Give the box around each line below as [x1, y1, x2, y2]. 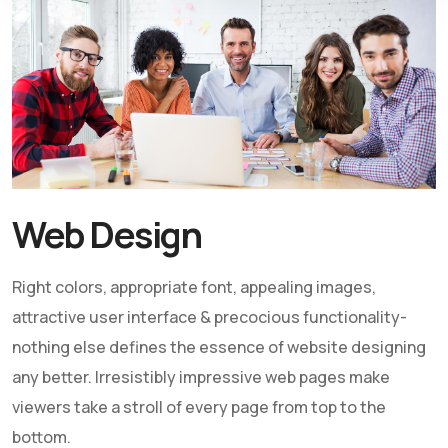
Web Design [12, 210, 202, 259]
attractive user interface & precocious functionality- [12, 306, 407, 328]
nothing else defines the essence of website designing [12, 336, 426, 358]
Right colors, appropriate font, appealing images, [12, 276, 376, 298]
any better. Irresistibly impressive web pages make [12, 366, 390, 388]
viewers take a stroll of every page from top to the [12, 396, 386, 418]
